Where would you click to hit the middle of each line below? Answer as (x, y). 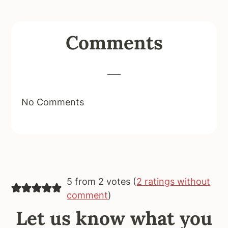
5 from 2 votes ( (102, 181)
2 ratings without (174, 181)
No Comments (53, 102)
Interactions (55, 47)
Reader (36, 30)
